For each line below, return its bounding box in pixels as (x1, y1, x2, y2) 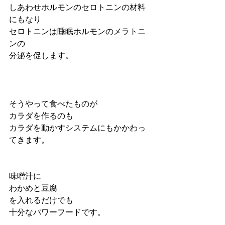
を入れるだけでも (9, 196, 73, 204)
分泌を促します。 (9, 51, 73, 60)
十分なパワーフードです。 (9, 208, 105, 216)
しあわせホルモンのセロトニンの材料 (9, 3, 146, 12)
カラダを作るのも (9, 111, 73, 120)
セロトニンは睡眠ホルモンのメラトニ (9, 27, 146, 36)
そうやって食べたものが (9, 99, 97, 108)
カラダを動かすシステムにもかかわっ (9, 124, 146, 132)
